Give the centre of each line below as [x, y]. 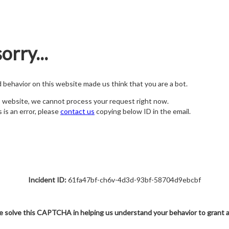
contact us [77, 111]
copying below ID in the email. [143, 111]
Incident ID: [47, 180]
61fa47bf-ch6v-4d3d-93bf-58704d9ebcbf [134, 180]
